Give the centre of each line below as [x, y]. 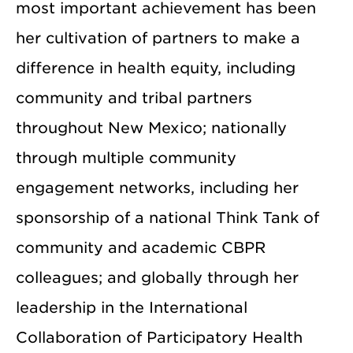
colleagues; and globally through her [157, 277]
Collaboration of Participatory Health [159, 337]
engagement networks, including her [157, 188]
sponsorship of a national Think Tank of [167, 217]
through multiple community [126, 158]
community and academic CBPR [141, 247]
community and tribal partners [134, 98]
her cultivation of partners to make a [158, 38]
